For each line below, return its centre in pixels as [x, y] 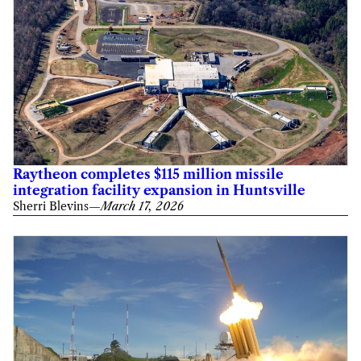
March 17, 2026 [142, 206]
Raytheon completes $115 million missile [148, 174]
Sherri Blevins [51, 206]
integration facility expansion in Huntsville [159, 190]
